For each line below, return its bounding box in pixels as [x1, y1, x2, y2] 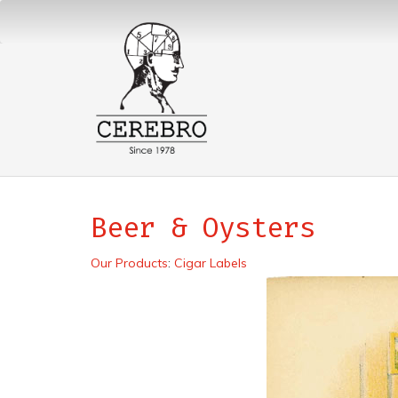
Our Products [91, 255, 168, 271]
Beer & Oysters [91, 211, 315, 244]
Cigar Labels [174, 255, 247, 271]
